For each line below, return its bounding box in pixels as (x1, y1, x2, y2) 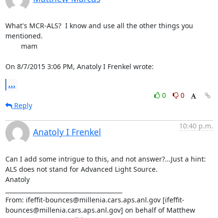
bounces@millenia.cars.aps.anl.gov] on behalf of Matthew (5, 205, 195, 215)
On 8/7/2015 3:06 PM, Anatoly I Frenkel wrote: (5, 61, 154, 71)
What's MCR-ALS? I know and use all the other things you (5, 20, 193, 30)
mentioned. (5, 31, 43, 40)
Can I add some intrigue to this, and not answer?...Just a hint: (5, 154, 206, 163)
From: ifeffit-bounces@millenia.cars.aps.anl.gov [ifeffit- (5, 195, 184, 204)
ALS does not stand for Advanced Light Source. (5, 164, 158, 174)
